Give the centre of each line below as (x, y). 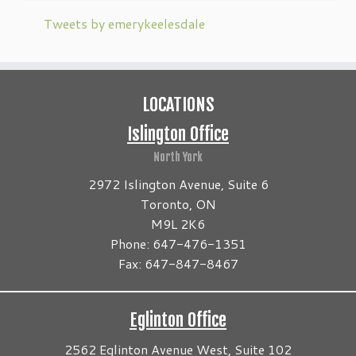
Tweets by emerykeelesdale (124, 23)
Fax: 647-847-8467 (178, 263)
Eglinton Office (178, 320)
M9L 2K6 (178, 224)
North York (178, 157)
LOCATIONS (178, 104)
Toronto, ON (178, 204)
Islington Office (178, 134)
